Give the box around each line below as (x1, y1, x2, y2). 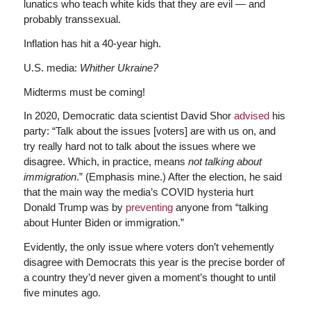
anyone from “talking (172, 201, 268, 214)
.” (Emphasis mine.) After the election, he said (76, 171, 282, 183)
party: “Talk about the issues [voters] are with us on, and (23, 125, 276, 137)
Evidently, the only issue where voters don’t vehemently (23, 241, 274, 253)
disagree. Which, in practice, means (23, 155, 188, 168)
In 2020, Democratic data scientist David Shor (23, 110, 234, 122)
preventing (125, 201, 173, 214)
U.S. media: (23, 61, 80, 74)
